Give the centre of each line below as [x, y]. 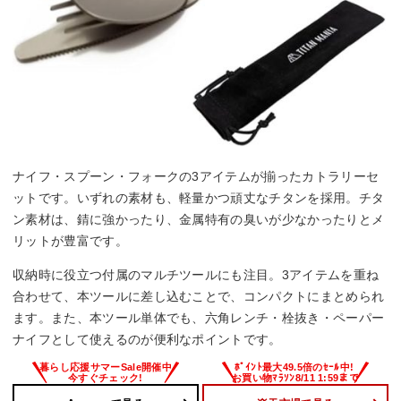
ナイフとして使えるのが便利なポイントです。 [147, 340]
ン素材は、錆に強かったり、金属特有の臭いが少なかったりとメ [199, 220]
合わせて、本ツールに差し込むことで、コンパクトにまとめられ [199, 297]
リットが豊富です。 [70, 241]
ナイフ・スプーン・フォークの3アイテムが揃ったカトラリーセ [196, 177]
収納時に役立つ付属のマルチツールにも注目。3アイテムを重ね [196, 275]
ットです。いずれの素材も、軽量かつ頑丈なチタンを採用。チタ [199, 198]
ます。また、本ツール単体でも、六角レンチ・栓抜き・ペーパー [199, 318]
